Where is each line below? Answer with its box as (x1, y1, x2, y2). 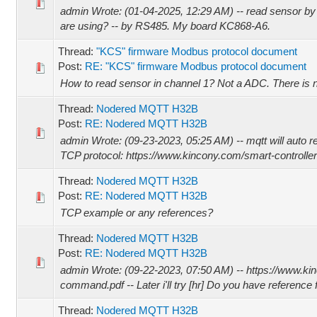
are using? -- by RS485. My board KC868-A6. (60, 20, 271, 32)
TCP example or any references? (60, 207, 214, 219)
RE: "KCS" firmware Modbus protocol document (85, 60, 307, 72)
